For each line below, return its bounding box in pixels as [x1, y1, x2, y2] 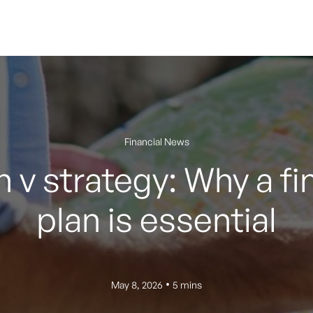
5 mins [173, 278, 202, 291]
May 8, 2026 [111, 278, 163, 291]
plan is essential [36, 198, 277, 240]
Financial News [124, 136, 189, 147]
